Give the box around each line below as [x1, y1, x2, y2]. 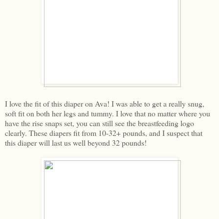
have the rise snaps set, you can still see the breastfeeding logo [5, 117, 194, 128]
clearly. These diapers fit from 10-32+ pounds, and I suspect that [5, 127, 202, 138]
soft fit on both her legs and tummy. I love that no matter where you [5, 108, 210, 118]
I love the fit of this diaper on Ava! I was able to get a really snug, [5, 98, 204, 109]
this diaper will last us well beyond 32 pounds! [5, 137, 147, 148]
